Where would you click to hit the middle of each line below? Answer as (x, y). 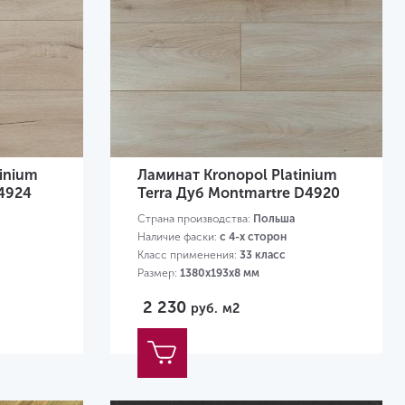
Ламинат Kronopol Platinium (237, 175)
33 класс (262, 255)
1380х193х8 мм (219, 273)
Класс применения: (188, 255)
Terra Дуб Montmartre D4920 (238, 193)
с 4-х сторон (253, 237)
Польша (273, 219)
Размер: (158, 273)
